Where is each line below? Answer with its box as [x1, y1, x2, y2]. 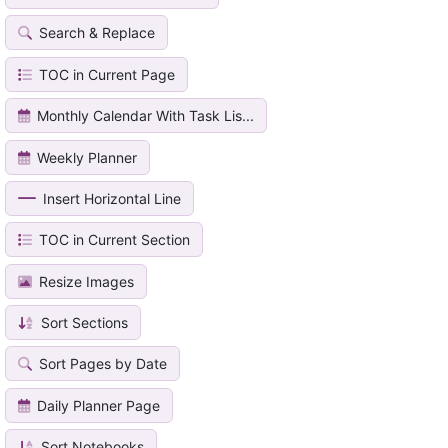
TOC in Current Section [35, 231, 191, 249]
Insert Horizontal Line [39, 189, 182, 207]
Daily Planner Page [33, 396, 161, 414]
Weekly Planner [33, 148, 138, 166]
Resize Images [35, 272, 135, 290]
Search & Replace [35, 24, 156, 42]
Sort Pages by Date [35, 355, 168, 373]
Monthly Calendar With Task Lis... [33, 107, 255, 125]
